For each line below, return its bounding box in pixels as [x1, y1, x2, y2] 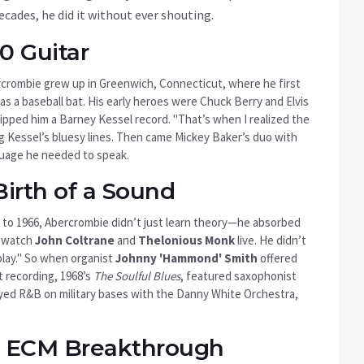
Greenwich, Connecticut [99, 76, 223, 92]
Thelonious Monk [138, 232, 235, 249]
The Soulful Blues [93, 268, 180, 284]
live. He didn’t [235, 232, 306, 249]
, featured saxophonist [180, 268, 297, 284]
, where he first [223, 76, 301, 92]
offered [258, 250, 297, 266]
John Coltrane [35, 232, 115, 249]
